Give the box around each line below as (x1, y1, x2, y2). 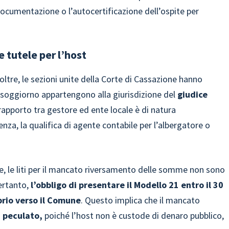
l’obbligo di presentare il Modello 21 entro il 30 (31, 179, 224, 191)
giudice (177, 88, 208, 100)
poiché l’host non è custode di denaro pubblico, (42, 210, 224, 221)
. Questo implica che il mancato (81, 194, 200, 206)
